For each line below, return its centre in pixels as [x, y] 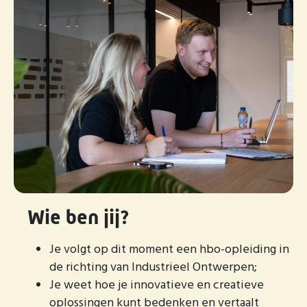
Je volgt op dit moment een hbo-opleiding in [169, 250]
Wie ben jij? [78, 217]
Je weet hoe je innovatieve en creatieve [157, 285]
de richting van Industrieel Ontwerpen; [153, 268]
